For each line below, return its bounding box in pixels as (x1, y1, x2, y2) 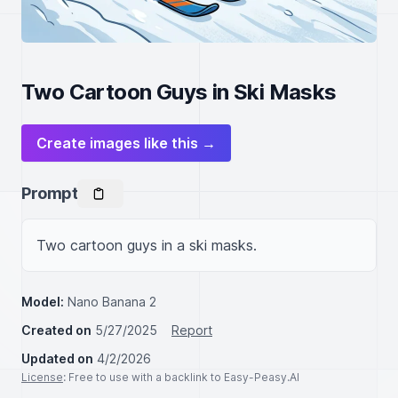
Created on (21, 322, 92, 338)
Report (171, 322, 212, 338)
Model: (21, 294, 64, 309)
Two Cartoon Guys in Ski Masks (21, 79, 337, 105)
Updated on (21, 351, 93, 366)
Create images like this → (36, 134, 216, 152)
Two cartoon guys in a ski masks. (36, 236, 257, 254)
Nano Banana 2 (68, 294, 156, 309)
